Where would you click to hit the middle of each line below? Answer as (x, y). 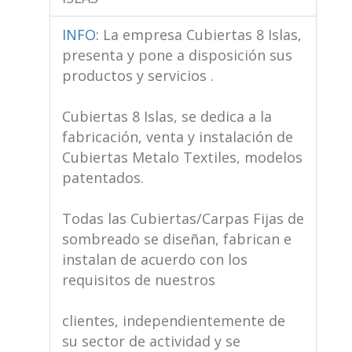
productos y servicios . (137, 75)
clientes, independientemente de (173, 320)
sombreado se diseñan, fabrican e (176, 238)
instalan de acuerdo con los (154, 259)
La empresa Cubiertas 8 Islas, (202, 34)
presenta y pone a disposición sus (177, 55)
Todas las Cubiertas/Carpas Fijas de (183, 218)
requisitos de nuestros (138, 279)
